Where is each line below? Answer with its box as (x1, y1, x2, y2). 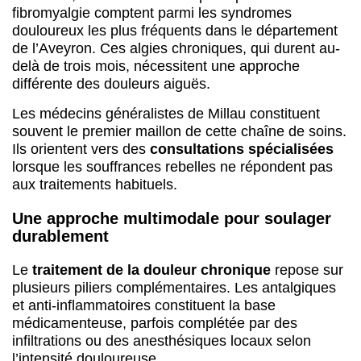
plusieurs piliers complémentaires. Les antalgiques (12, 279, 336, 296)
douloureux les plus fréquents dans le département (12, 23, 338, 39)
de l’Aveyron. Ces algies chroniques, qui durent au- (12, 40, 340, 57)
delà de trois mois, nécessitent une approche (12, 58, 300, 75)
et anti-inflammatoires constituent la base (12, 297, 276, 313)
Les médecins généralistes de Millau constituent (12, 105, 320, 122)
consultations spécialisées (150, 140, 334, 157)
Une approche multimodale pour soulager (12, 209, 331, 227)
